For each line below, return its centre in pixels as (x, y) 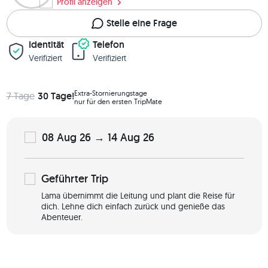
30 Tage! (56, 96)
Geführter (66, 178)
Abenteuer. (62, 217)
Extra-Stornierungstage (110, 93)
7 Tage (20, 95)
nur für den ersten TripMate (118, 101)
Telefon (108, 44)
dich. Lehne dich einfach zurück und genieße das (133, 206)
